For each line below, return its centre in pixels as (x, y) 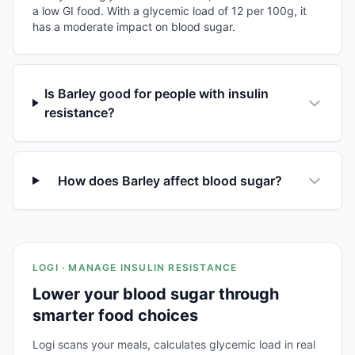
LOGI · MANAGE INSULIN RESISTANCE (135, 267)
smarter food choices (115, 315)
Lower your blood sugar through (156, 294)
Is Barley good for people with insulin (157, 93)
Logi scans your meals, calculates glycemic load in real (174, 344)
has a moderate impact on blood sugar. (134, 26)
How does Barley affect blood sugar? (170, 180)
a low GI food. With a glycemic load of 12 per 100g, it (170, 10)
